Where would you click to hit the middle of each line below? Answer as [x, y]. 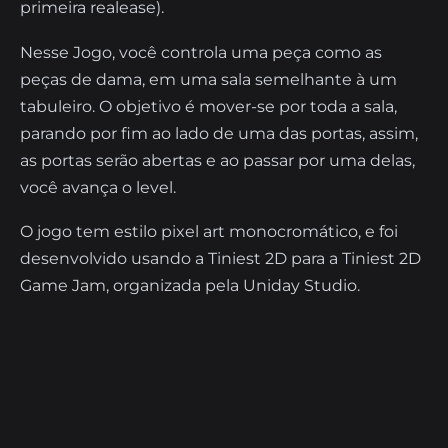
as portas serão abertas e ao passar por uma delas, [217, 160]
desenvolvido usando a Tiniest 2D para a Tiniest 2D [220, 259]
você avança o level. [98, 187]
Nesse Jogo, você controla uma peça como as [201, 52]
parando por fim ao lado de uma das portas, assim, [219, 133]
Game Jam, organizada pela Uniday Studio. [190, 286]
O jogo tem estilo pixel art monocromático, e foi [209, 232]
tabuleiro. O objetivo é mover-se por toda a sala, [208, 106]
